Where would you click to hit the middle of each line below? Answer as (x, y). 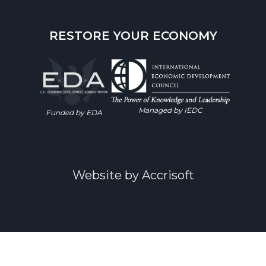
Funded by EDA (74, 112)
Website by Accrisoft (133, 175)
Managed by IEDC (170, 110)
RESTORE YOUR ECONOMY (133, 36)
